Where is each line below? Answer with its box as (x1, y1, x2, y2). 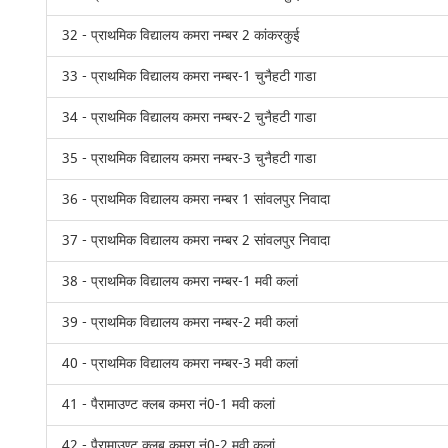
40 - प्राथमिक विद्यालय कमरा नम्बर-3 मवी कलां (62, 353, 299, 374)
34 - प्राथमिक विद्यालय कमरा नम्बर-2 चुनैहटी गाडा (62, 107, 317, 128)
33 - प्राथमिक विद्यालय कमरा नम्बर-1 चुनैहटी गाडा (62, 66, 317, 87)
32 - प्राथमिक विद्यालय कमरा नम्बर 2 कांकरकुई (62, 25, 301, 46)
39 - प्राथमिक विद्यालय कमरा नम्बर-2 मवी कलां (62, 312, 299, 333)
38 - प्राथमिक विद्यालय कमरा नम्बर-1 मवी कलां (62, 271, 299, 292)
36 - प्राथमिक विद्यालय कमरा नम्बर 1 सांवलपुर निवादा (62, 189, 331, 210)
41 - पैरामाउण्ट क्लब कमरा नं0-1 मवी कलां (62, 394, 276, 415)
